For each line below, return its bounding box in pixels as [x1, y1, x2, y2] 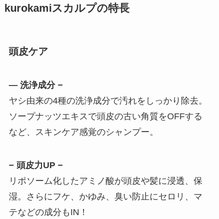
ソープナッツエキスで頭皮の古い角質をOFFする [8, 111, 202, 121]
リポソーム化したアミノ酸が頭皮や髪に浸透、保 [8, 175, 202, 186]
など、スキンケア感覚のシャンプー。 [8, 127, 158, 137]
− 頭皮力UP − [8, 160, 63, 170]
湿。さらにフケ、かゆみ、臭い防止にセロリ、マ [8, 191, 202, 201]
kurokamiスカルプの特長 [4, 2, 130, 15]
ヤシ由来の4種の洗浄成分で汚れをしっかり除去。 [8, 95, 207, 106]
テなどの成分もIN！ [8, 207, 88, 217]
